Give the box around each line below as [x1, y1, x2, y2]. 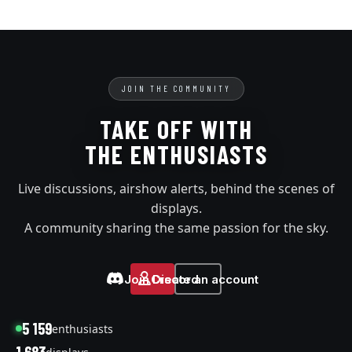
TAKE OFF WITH [99, 114, 253, 144]
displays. [150, 200, 202, 217]
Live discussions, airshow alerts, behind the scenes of [17, 180, 335, 197]
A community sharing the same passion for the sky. [24, 219, 328, 236]
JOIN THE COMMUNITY [121, 83, 231, 93]
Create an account [150, 271, 258, 287]
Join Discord [124, 271, 199, 287]
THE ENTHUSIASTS [84, 139, 268, 169]
